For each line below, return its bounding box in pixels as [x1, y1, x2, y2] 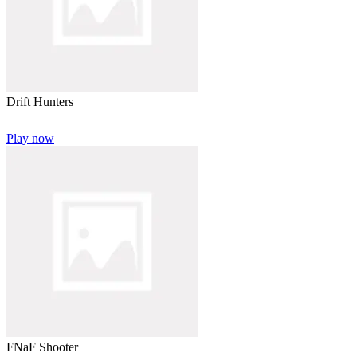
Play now [6, 131, 54, 146]
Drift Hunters [6, 95, 73, 109]
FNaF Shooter [6, 340, 78, 355]
